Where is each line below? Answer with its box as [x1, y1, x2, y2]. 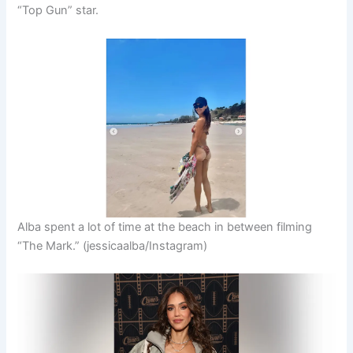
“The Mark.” [17, 238, 80, 253]
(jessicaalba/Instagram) [83, 238, 208, 253]
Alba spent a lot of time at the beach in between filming [17, 219, 313, 234]
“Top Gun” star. [17, 3, 99, 18]
